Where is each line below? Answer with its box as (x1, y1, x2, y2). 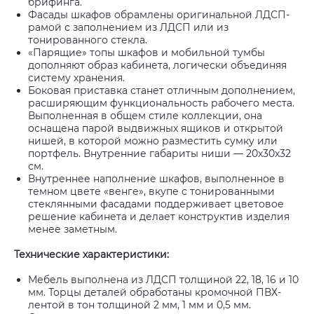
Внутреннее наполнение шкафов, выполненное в (28, 172, 285, 185)
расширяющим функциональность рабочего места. (28, 97, 294, 109)
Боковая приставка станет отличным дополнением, (28, 84, 295, 97)
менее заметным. (28, 223, 117, 235)
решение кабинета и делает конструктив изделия (28, 210, 289, 223)
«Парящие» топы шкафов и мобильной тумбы (28, 46, 265, 59)
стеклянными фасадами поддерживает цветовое (28, 198, 284, 210)
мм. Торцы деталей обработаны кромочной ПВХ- (28, 286, 281, 299)
